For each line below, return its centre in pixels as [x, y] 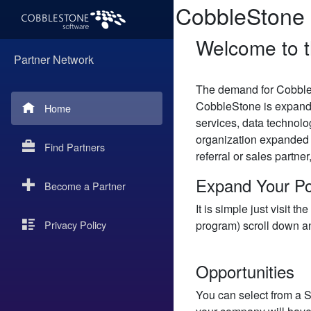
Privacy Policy [75, 225]
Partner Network [54, 59]
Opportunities [245, 271]
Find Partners [75, 147]
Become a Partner [85, 186]
